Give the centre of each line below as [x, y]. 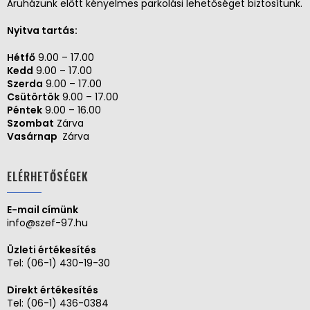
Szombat [30, 123]
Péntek [25, 110]
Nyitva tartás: [42, 30]
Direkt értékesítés [53, 290]
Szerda [25, 83]
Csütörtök [33, 97]
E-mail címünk [43, 209]
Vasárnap [33, 136]
